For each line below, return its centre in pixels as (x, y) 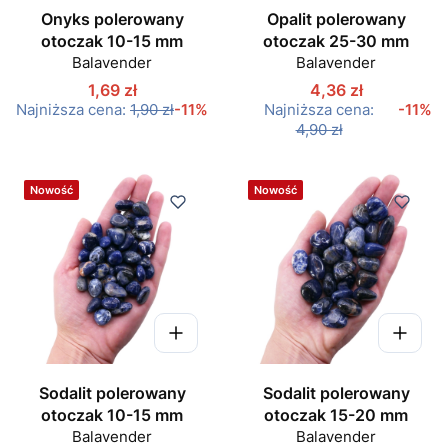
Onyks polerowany (112, 19)
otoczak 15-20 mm (336, 415)
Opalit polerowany (336, 19)
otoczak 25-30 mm (336, 41)
